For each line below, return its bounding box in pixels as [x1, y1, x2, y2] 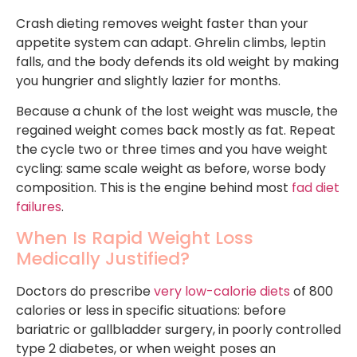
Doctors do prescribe [16, 282, 154, 301]
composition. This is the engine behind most [16, 178, 292, 198]
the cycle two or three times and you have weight [16, 140, 328, 159]
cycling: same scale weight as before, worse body [16, 159, 326, 178]
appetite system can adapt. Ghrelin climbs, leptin [16, 33, 326, 52]
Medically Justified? [16, 246, 190, 272]
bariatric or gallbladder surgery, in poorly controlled [16, 320, 341, 339]
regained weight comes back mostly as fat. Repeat [16, 121, 335, 140]
